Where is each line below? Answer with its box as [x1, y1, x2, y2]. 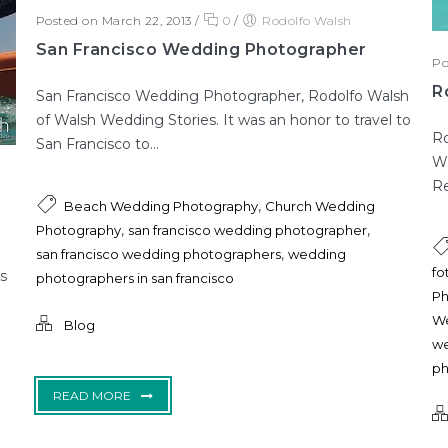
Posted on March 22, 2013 [35, 12, 192, 28]
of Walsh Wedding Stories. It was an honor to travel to [35, 110, 411, 129]
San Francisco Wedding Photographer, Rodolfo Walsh [35, 86, 409, 105]
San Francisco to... [35, 134, 159, 153]
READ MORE [52, 387, 131, 403]
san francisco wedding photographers [35, 245, 281, 262]
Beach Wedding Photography [63, 197, 258, 214]
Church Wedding [264, 197, 375, 214]
